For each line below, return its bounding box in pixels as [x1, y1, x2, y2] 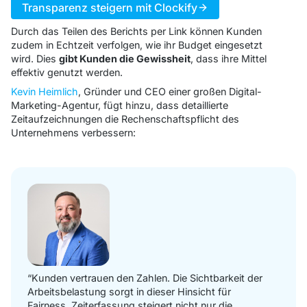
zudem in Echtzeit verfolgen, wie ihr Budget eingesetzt [11, 38, 262, 51]
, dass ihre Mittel [191, 52, 267, 64]
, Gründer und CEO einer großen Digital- [78, 85, 262, 97]
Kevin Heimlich [11, 85, 78, 97]
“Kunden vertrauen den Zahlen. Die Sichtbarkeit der [27, 271, 262, 284]
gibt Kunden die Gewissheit [59, 52, 191, 64]
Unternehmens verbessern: [11, 126, 136, 138]
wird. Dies [11, 52, 59, 64]
